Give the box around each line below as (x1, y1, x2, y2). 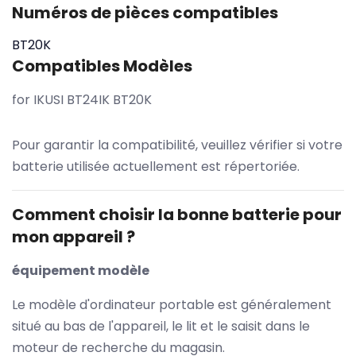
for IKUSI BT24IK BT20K (12, 90, 152, 109)
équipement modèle (12, 261, 149, 280)
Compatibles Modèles (12, 54, 192, 77)
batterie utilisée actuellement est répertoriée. (12, 157, 300, 176)
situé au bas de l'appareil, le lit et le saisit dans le (12, 316, 310, 335)
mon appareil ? (12, 225, 135, 248)
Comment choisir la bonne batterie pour (12, 203, 342, 226)
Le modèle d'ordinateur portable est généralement (12, 295, 331, 314)
